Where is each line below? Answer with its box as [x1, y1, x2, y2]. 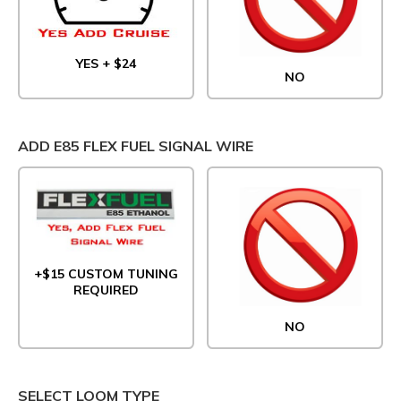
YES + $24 [76, 55, 136, 73]
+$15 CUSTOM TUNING [34, 265, 178, 282]
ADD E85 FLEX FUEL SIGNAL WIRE [18, 137, 253, 156]
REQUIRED [73, 281, 139, 298]
